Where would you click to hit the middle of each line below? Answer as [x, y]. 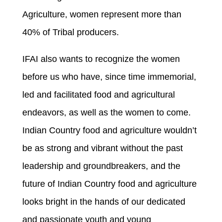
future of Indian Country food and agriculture [109, 184]
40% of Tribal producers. [72, 32]
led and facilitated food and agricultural [98, 95]
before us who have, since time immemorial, [109, 77]
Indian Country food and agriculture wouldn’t [109, 131]
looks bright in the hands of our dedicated [104, 202]
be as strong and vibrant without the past [102, 148]
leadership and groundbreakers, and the [101, 166]
